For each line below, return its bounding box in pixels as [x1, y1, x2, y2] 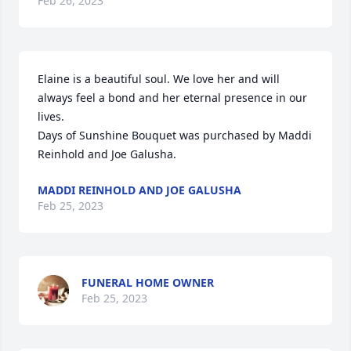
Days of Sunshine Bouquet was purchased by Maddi [38, 128, 312, 143]
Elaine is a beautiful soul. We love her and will [38, 71, 280, 86]
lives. [38, 109, 64, 124]
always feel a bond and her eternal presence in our [38, 90, 307, 105]
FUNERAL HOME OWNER [81, 275, 214, 290]
